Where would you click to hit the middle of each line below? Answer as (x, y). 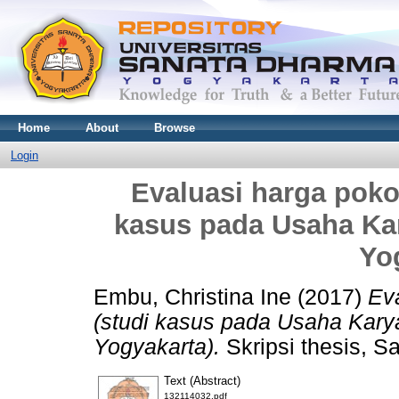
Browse (175, 128)
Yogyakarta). (157, 346)
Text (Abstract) (202, 380)
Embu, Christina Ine (192, 297)
